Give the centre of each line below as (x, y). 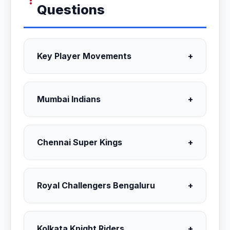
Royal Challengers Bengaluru (96, 185)
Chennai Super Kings (80, 142)
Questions (71, 9)
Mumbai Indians (69, 99)
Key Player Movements (84, 56)
